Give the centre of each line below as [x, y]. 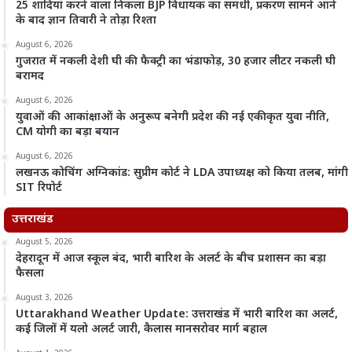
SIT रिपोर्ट [39, 188]
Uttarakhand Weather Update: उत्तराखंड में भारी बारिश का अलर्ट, [177, 314]
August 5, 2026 [44, 242]
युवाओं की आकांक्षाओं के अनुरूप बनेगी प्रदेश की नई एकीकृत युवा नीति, [172, 117]
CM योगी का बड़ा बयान [68, 132]
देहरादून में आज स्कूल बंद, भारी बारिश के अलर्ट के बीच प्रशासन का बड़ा [171, 258]
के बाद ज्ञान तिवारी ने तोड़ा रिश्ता [86, 20]
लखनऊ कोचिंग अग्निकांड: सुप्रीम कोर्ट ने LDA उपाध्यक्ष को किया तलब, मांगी [182, 173]
